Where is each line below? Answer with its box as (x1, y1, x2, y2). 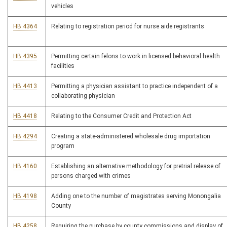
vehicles (51, 3, 73, 10)
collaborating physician (51, 92, 115, 100)
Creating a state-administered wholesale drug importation (51, 133, 210, 140)
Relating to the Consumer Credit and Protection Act (51, 112, 192, 120)
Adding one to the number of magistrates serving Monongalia (51, 193, 221, 200)
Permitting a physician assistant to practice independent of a (51, 83, 218, 90)
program (51, 142, 74, 150)
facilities (51, 62, 74, 70)
